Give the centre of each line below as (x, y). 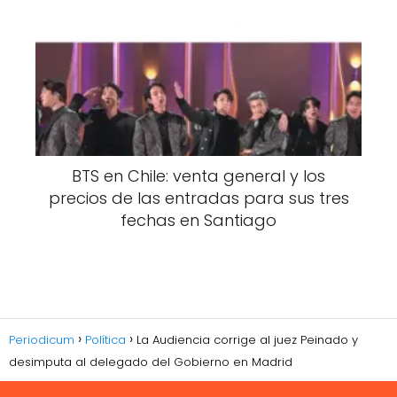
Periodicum (42, 339)
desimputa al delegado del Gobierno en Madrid (151, 362)
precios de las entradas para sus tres (198, 198)
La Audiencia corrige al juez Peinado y (247, 339)
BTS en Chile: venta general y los (198, 176)
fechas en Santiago (198, 221)
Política (105, 339)
